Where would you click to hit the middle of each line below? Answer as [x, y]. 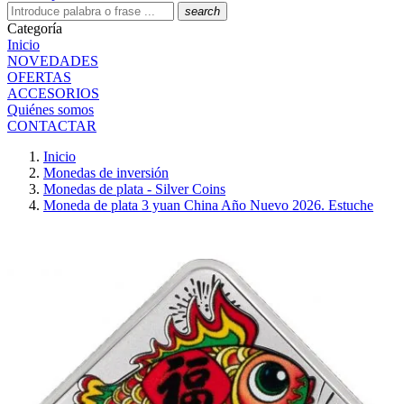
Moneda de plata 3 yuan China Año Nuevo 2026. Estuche [208, 205]
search [202, 11]
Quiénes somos [50, 110]
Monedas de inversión [106, 173]
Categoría [35, 28]
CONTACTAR [52, 126]
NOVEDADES [53, 61]
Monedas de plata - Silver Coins [134, 189]
